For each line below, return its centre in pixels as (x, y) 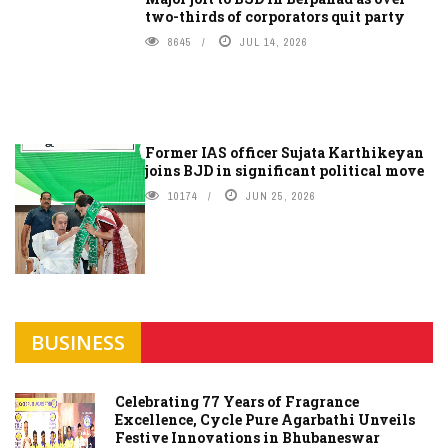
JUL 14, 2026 (274, 42)
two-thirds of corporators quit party (275, 17)
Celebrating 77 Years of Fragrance (237, 402)
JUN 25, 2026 (281, 196)
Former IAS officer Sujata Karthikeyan (284, 153)
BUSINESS (78, 343)
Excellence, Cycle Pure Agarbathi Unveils (265, 420)
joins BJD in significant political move (284, 171)
